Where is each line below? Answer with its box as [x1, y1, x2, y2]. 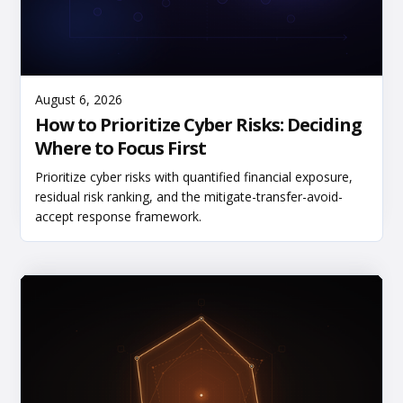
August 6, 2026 [35, 91, 123, 109]
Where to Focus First [35, 136, 207, 161]
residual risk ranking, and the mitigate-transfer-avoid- [35, 188, 344, 206]
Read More [134, 87, 202, 105]
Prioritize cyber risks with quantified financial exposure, [35, 168, 354, 186]
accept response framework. [35, 208, 202, 226]
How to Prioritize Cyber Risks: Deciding [35, 112, 363, 138]
